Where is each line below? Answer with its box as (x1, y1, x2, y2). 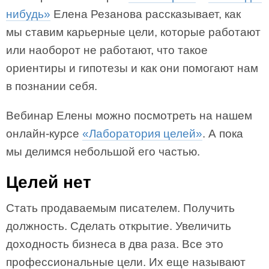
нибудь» (6, 8, 50, 20)
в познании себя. (6, 80, 97, 92)
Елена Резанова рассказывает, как (50, 8, 241, 20)
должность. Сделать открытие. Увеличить (6, 220, 231, 232)
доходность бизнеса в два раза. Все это (6, 238, 223, 250)
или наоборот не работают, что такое (6, 44, 208, 56)
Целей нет (6, 173, 91, 192)
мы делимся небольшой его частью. (6, 145, 200, 158)
